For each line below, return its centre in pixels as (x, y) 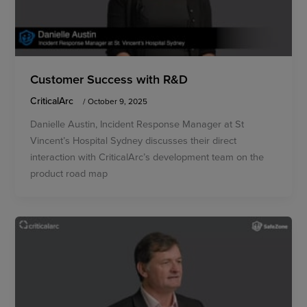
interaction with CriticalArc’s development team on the (147, 157)
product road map (69, 173)
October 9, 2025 (118, 101)
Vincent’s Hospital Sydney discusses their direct (134, 140)
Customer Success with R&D (109, 78)
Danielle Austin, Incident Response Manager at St (137, 124)
